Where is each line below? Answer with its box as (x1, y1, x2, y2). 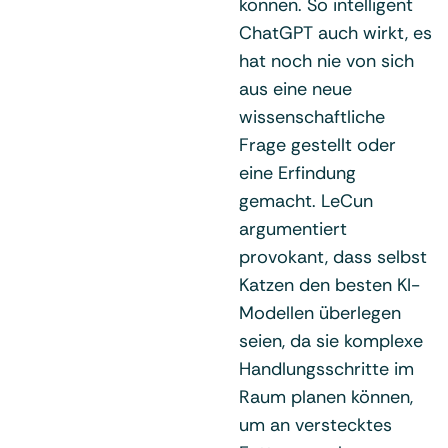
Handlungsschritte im (239, 356, 414, 381)
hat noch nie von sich (239, 48, 414, 73)
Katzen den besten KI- (239, 272, 420, 297)
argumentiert (239, 216, 347, 241)
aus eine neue (239, 76, 352, 101)
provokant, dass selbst (239, 244, 427, 269)
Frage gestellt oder (239, 132, 396, 157)
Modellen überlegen (239, 300, 401, 325)
